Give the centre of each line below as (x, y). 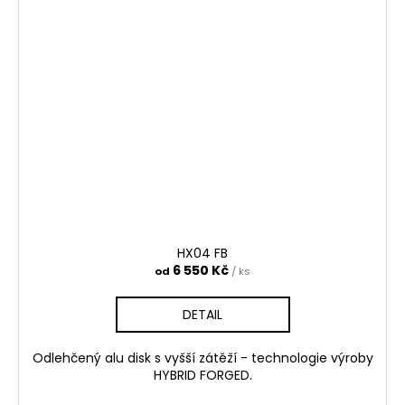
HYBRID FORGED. (202, 376)
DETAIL (202, 315)
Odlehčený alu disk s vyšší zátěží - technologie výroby (202, 358)
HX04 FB (202, 254)
